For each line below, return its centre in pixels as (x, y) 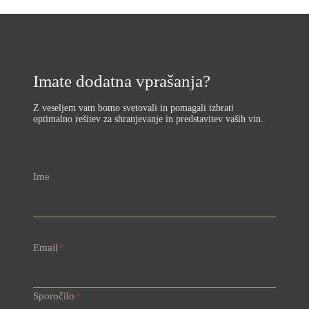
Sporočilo (54, 296)
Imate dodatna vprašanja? (122, 81)
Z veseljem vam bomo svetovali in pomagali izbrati (134, 108)
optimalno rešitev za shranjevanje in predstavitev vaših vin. (149, 119)
